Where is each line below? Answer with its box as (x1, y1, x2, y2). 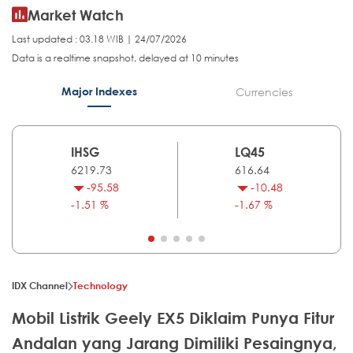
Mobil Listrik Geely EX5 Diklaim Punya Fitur (12, 309, 334, 328)
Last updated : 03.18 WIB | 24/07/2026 (12, 32, 187, 46)
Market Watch (28, 6, 124, 24)
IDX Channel (12, 279, 68, 292)
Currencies (235, 84, 292, 100)
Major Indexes (61, 84, 137, 98)
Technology (73, 279, 128, 292)
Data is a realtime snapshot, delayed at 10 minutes (12, 51, 239, 65)
